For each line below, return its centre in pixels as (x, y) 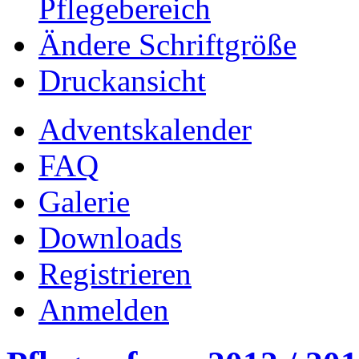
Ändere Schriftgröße (167, 45)
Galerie (84, 202)
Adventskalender (145, 130)
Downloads (110, 238)
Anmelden (104, 310)
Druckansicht (122, 81)
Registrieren (115, 274)
